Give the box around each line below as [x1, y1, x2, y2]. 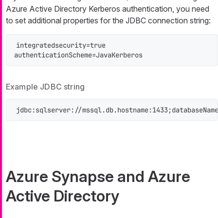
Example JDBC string [6, 81, 85, 91]
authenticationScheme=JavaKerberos [14, 50, 143, 59]
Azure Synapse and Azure [6, 166, 190, 186]
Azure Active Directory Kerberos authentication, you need [6, 3, 209, 14]
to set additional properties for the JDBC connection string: [6, 15, 211, 25]
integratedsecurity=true [16, 40, 106, 50]
